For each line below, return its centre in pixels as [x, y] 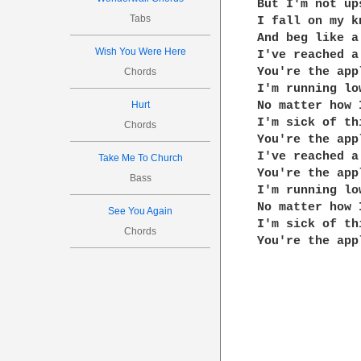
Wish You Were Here [140, 52]
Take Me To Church [140, 158]
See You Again [141, 211]
